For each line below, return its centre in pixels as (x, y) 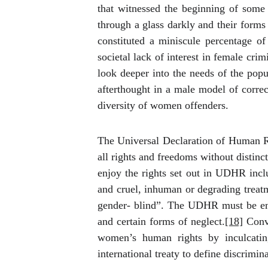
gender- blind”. (131, 205)
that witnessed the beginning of (168, 8)
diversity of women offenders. (163, 105)
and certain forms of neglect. (161, 221)
